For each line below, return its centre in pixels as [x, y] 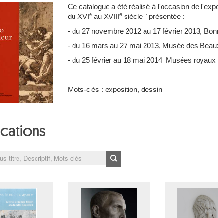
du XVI [78, 16]
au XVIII [106, 16]
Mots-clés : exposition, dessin [115, 89]
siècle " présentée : [153, 16]
